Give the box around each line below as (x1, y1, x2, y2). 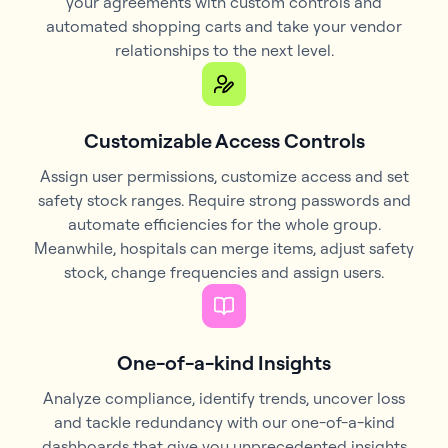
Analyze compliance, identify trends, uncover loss (43, 387, 405, 408)
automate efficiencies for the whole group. (67, 213, 381, 234)
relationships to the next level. (114, 39, 334, 60)
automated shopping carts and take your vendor (46, 15, 402, 36)
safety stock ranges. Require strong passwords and (37, 189, 411, 210)
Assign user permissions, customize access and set (39, 165, 409, 186)
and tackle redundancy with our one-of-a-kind (53, 411, 395, 432)
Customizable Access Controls (83, 127, 365, 153)
